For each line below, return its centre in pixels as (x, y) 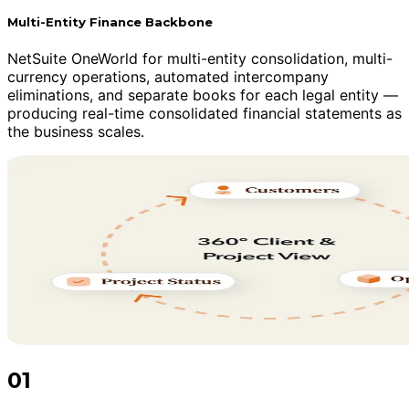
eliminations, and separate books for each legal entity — (203, 95)
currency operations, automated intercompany (168, 77)
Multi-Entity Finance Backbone (110, 22)
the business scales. (76, 132)
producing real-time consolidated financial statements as (204, 114)
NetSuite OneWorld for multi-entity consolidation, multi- (200, 59)
